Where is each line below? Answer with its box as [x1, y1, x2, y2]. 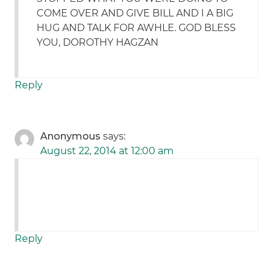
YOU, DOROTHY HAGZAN [37, 37, 159, 49]
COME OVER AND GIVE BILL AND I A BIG [37, 7, 234, 19]
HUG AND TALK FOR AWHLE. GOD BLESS [37, 22, 236, 34]
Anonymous [40, 130, 101, 143]
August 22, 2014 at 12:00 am [40, 145, 174, 157]
